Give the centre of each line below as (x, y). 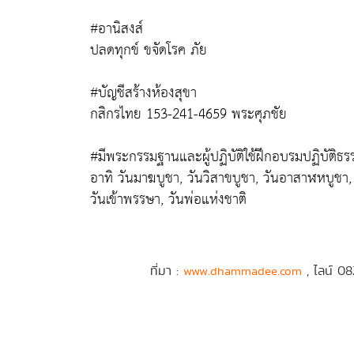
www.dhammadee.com (243, 271)
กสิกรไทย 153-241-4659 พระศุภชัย (188, 114)
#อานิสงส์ (117, 29)
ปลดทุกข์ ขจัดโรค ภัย (149, 50)
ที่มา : (167, 271)
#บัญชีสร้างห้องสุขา (143, 93)
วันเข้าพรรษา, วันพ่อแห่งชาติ (168, 200)
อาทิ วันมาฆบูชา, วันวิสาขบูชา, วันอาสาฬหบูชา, (221, 178)
